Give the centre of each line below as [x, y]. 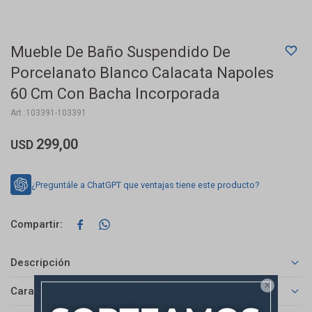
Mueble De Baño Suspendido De [120, 52]
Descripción [40, 263]
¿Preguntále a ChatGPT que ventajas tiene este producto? [145, 185]
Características [49, 291]
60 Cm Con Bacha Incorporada [115, 94]
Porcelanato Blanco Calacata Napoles [142, 73]
